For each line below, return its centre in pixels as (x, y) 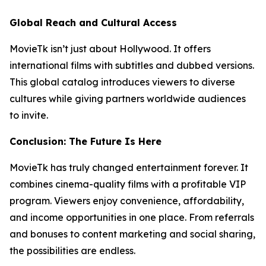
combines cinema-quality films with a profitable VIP (128, 184)
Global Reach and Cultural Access (93, 22)
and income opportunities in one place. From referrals (132, 217)
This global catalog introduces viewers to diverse (122, 82)
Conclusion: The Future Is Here (85, 141)
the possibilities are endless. (72, 250)
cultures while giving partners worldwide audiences (128, 98)
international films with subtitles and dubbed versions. (132, 65)
